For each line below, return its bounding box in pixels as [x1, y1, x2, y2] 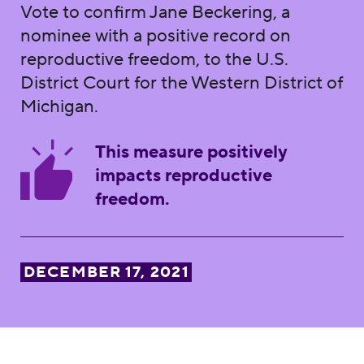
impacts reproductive [94, 163, 272, 187]
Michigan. [19, 94, 98, 118]
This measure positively [94, 140, 288, 163]
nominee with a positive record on [19, 24, 291, 47]
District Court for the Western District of [19, 71, 343, 94]
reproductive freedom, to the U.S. [19, 47, 288, 71]
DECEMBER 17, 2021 [23, 262, 189, 282]
